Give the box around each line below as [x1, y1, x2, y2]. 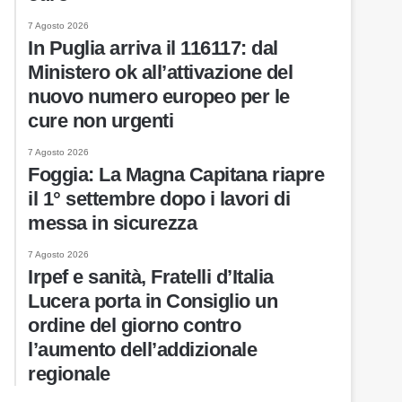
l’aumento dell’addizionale [28, 338, 258, 361]
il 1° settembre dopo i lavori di [28, 188, 291, 210]
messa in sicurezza [28, 212, 197, 234]
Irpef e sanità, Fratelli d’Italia [28, 266, 274, 288]
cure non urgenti [28, 109, 174, 132]
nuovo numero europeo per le [28, 85, 290, 108]
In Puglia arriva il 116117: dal [28, 37, 278, 59]
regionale [28, 363, 110, 385]
